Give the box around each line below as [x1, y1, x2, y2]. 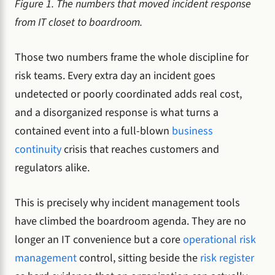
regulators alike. [15, 160, 90, 176]
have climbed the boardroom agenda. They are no [15, 214, 246, 230]
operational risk [183, 232, 256, 248]
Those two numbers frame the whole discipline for [15, 50, 249, 66]
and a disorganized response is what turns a [15, 105, 219, 121]
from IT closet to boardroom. [15, 15, 142, 31]
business [172, 123, 213, 139]
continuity [15, 142, 61, 158]
